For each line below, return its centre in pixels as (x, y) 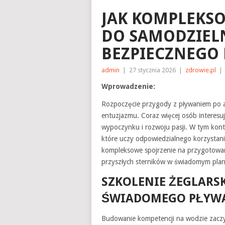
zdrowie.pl (201, 70)
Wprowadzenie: (128, 86)
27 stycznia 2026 (152, 70)
